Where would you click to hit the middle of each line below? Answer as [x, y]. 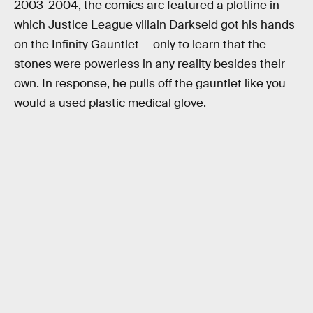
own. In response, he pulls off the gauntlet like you [150, 83]
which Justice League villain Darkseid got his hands [154, 24]
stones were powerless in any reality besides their [150, 64]
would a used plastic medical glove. [110, 103]
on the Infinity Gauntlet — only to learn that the [140, 44]
